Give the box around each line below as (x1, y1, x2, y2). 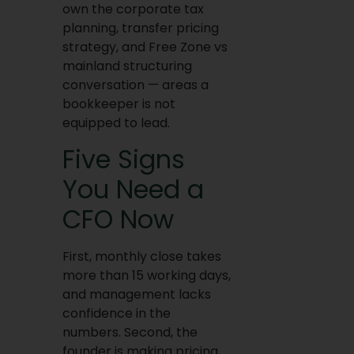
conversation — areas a (62, 76, 209, 95)
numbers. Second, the (62, 322, 198, 341)
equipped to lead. (62, 114, 170, 133)
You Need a (62, 171, 204, 207)
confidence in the (62, 303, 171, 322)
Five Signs (62, 141, 185, 177)
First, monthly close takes (62, 247, 221, 265)
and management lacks (62, 284, 211, 303)
